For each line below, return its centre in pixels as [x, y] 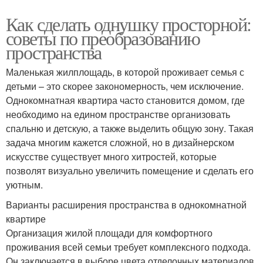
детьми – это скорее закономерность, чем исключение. [125, 86]
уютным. [24, 184]
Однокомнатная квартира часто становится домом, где [125, 100]
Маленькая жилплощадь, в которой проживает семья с [125, 72]
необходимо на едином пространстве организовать [118, 114]
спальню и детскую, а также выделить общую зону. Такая [130, 128]
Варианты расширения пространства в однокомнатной [126, 204]
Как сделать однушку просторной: [129, 23]
